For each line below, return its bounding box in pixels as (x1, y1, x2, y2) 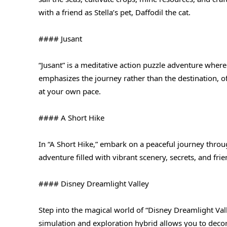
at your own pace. (39, 86, 101, 96)
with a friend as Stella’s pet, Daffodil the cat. (39, 7, 191, 17)
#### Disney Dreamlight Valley (39, 178, 149, 188)
